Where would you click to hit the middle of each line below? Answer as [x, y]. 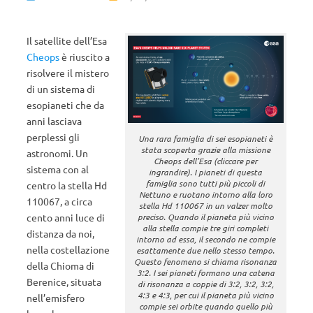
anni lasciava [54, 121]
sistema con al [58, 169]
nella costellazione [68, 249]
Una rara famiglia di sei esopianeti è [206, 139]
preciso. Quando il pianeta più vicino [205, 217]
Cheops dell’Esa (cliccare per [206, 161]
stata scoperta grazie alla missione [205, 150]
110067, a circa [59, 201]
